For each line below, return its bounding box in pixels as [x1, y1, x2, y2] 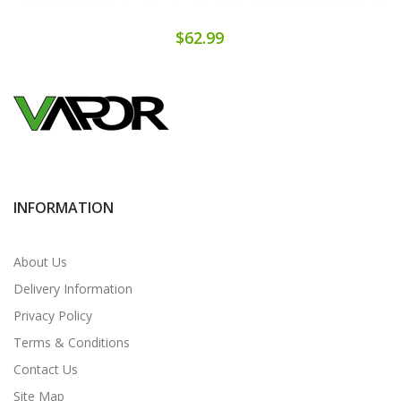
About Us [13, 252, 67, 270]
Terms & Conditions [13, 333, 130, 351]
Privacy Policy [13, 306, 92, 324]
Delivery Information [13, 279, 132, 297]
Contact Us [13, 360, 78, 378]
